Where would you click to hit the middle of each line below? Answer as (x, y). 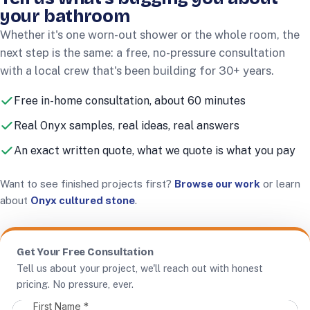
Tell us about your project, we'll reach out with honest (140, 268)
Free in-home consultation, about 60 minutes (130, 101)
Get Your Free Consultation (85, 252)
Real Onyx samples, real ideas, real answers (127, 126)
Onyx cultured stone (83, 200)
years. (257, 71)
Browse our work (217, 184)
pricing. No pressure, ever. (75, 284)
